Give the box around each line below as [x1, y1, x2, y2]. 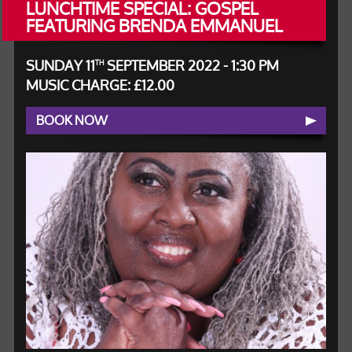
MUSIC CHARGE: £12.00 [25, 70, 174, 100]
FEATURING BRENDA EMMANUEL [25, 8, 283, 44]
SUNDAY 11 [25, 50, 95, 80]
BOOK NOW [35, 107, 108, 134]
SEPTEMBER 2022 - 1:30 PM [103, 50, 279, 80]
